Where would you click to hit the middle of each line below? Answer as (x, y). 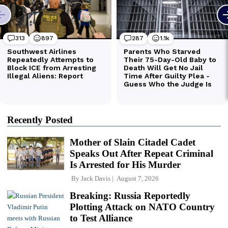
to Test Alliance (101, 218)
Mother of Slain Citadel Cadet (133, 142)
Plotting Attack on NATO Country (142, 207)
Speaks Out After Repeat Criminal (141, 153)
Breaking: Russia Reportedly (130, 195)
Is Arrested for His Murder (125, 164)
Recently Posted (40, 120)
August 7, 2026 (136, 178)
